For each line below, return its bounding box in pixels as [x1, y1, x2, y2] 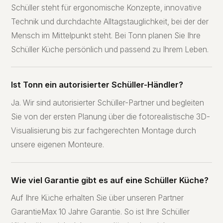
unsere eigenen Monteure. [11, 140, 105, 150]
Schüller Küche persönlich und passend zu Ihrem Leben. [11, 44, 209, 54]
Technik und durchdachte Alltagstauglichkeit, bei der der [11, 16, 209, 26]
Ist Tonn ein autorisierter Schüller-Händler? [11, 80, 184, 90]
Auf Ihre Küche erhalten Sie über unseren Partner [11, 193, 184, 203]
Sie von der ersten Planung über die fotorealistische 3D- [11, 112, 211, 122]
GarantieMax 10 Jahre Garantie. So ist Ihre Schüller [11, 207, 190, 217]
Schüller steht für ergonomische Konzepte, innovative [11, 2, 202, 12]
